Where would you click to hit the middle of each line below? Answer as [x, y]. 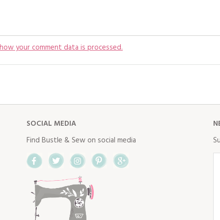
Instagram [132, 157]
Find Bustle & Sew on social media [81, 140]
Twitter [108, 157]
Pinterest [153, 157]
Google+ [174, 157]
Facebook [89, 157]
